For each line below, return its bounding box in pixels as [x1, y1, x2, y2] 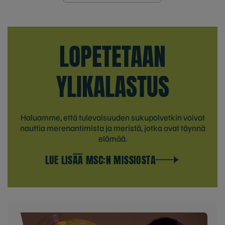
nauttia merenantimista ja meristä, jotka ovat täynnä [20, 122, 205, 133]
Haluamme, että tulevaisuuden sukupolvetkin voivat [20, 111, 205, 123]
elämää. [98, 133, 127, 144]
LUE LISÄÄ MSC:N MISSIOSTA [45, 152, 156, 168]
